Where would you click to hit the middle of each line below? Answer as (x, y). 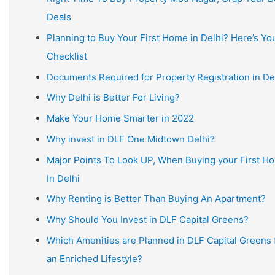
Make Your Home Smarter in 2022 (120, 118)
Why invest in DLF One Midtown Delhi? (131, 139)
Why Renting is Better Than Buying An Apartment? (156, 199)
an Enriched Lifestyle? (95, 258)
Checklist (67, 56)
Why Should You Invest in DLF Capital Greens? (148, 219)
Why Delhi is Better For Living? (113, 98)
